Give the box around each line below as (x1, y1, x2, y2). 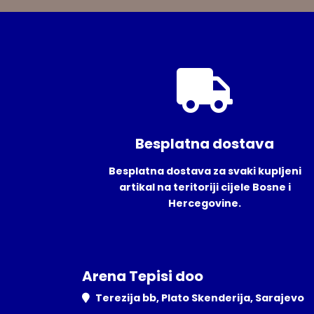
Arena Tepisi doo (82, 266, 203, 287)
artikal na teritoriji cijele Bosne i (118, 180, 291, 195)
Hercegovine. (168, 196, 241, 211)
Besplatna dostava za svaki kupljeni (108, 164, 301, 179)
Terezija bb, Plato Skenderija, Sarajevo (95, 291, 304, 306)
